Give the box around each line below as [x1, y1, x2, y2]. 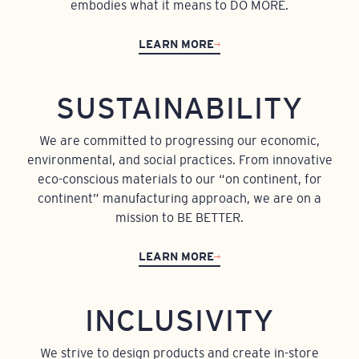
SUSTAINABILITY [56, 91, 303, 125]
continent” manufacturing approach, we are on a [38, 190, 321, 205]
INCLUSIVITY [85, 303, 274, 337]
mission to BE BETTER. [115, 209, 244, 224]
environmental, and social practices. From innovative [26, 151, 333, 167]
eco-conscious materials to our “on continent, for [37, 171, 322, 186]
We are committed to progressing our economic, [39, 132, 320, 147]
